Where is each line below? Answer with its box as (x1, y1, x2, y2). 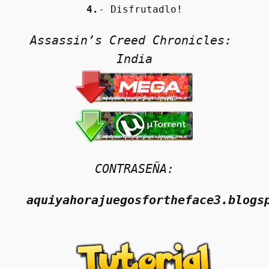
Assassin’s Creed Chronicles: (30, 33, 232, 48)
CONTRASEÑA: (95, 162, 174, 177)
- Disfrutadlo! (98, 4, 183, 16)
